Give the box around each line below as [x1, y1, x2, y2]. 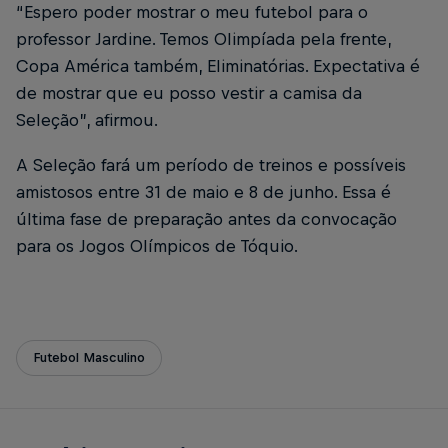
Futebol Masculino [33, 350, 145, 366]
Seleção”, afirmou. [16, 110, 162, 131]
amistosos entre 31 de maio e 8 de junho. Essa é [16, 182, 391, 203]
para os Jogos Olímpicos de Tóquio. [16, 236, 302, 257]
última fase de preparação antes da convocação [16, 209, 397, 230]
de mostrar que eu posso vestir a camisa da [16, 83, 362, 104]
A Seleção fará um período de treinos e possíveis [16, 155, 406, 176]
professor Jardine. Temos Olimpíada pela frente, [16, 29, 391, 50]
